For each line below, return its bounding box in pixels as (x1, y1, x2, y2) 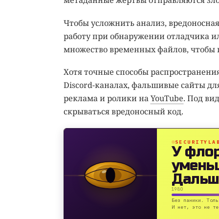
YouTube (150, 93, 183, 104)
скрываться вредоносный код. (63, 106, 183, 117)
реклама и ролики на (63, 93, 151, 104)
